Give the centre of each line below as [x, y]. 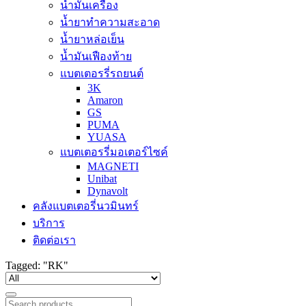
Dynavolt [108, 191]
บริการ [49, 223]
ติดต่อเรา [54, 240]
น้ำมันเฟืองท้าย [96, 56]
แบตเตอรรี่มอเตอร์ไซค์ [114, 152]
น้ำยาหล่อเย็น [92, 39]
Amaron [105, 100]
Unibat [102, 179]
